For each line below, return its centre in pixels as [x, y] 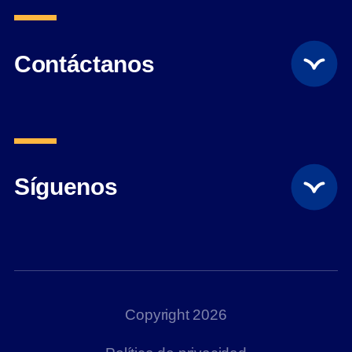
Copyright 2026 [176, 314]
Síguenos [66, 187]
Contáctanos [84, 64]
